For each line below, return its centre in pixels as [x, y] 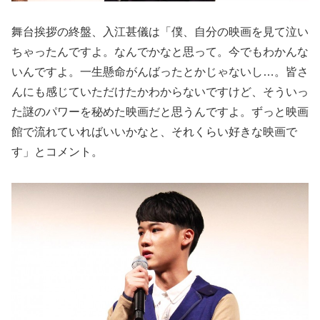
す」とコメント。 [57, 152]
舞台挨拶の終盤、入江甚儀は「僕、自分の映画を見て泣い [160, 32]
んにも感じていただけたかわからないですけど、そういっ [160, 92]
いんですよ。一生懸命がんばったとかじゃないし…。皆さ [160, 72]
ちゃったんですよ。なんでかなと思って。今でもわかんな [160, 52]
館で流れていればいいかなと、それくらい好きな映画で [154, 132]
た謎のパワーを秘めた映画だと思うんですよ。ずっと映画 [160, 112]
